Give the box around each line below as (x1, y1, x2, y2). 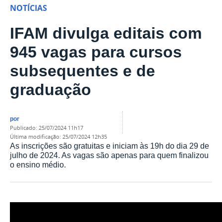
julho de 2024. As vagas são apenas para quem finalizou (10, 150, 209, 160)
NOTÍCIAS (10, 2, 47, 14)
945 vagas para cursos (10, 43, 182, 61)
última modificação (14, 133, 59, 140)
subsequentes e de (10, 62, 155, 80)
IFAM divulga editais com (10, 24, 202, 43)
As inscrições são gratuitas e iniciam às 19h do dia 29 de (10, 141, 209, 150)
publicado (13, 124, 36, 131)
